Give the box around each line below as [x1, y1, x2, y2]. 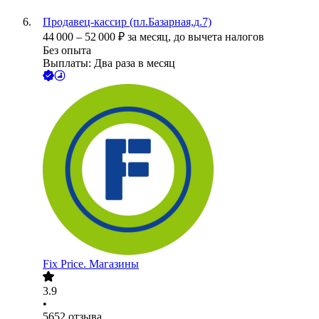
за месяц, [127, 31, 174, 43]
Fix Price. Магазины [43, 258, 139, 271]
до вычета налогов [174, 31, 264, 43]
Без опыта [43, 44, 91, 57]
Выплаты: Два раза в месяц [43, 57, 175, 70]
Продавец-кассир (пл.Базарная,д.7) [43, 16, 211, 28]
